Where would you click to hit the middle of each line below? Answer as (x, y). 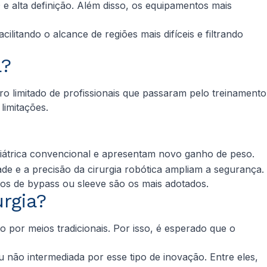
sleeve (90, 183)
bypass (44, 183)
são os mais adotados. (157, 183)
